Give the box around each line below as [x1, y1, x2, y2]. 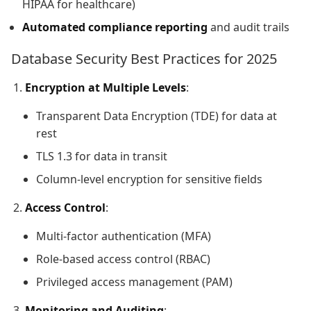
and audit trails [208, 19, 289, 35]
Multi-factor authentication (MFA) [36, 228, 211, 244]
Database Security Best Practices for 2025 [11, 49, 277, 68]
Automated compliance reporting [22, 19, 208, 35]
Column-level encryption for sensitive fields [36, 171, 262, 187]
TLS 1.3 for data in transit [36, 148, 167, 164]
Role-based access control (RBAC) [36, 251, 210, 267]
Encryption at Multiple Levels [25, 79, 186, 95]
